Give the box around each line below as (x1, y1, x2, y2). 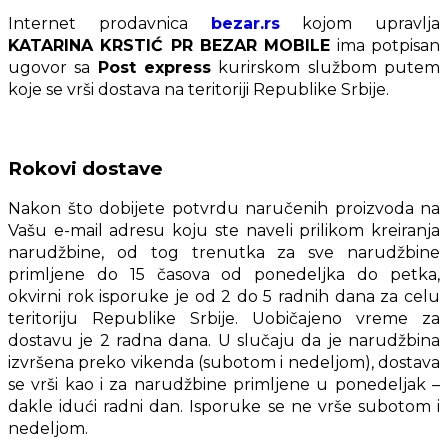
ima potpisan (330, 35, 441, 55)
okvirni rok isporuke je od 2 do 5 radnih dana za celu (8, 287, 440, 307)
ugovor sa (8, 57, 98, 77)
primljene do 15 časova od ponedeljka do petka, (8, 265, 440, 285)
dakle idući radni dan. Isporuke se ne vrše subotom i (8, 397, 440, 417)
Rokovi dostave (8, 156, 163, 180)
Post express (97, 57, 212, 77)
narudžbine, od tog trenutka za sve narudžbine (8, 243, 440, 263)
